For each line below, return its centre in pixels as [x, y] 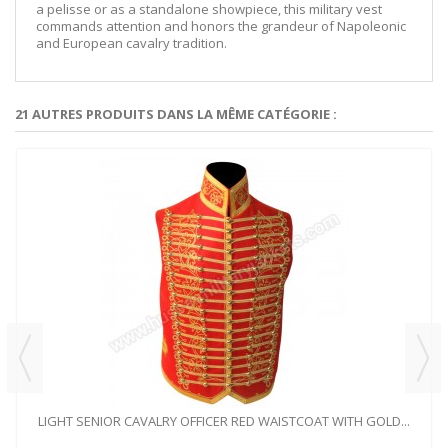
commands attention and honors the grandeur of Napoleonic [221, 26]
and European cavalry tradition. [131, 43]
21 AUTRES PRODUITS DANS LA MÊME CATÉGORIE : [176, 114]
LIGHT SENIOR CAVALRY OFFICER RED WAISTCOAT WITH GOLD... [224, 421]
